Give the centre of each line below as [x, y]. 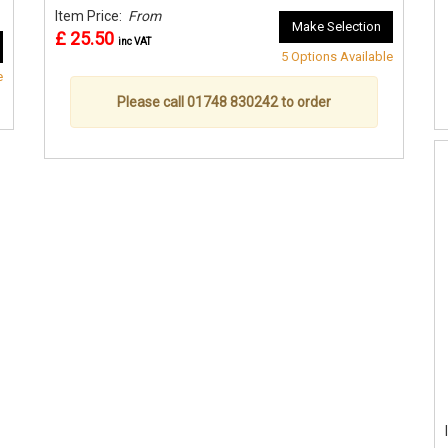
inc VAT [134, 41]
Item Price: [91, 15]
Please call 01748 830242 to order [224, 101]
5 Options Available [337, 56]
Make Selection [336, 26]
